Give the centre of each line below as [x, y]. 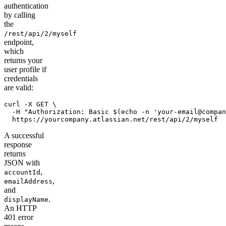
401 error [19, 217]
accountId [22, 173]
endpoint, [19, 42]
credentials [21, 79]
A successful [24, 136]
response [18, 145]
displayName [26, 200]
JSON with [22, 163]
